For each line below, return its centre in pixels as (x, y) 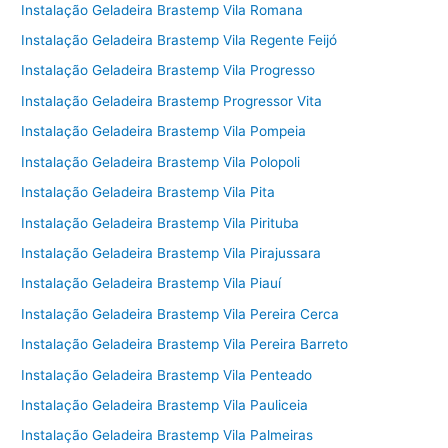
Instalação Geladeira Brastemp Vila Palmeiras (167, 435)
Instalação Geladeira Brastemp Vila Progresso (168, 70)
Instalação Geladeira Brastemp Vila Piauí (151, 283)
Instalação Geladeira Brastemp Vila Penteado (167, 374)
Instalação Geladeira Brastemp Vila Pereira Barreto (185, 344)
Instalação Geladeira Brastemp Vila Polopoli (161, 161)
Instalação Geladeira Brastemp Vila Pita (148, 192)
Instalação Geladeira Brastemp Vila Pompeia (164, 131)
